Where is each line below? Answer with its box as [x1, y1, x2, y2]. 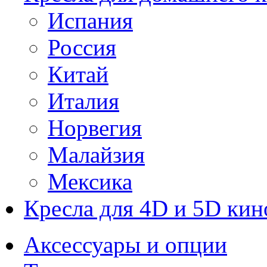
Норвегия [48, 115, 142, 141]
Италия [48, 88, 119, 114]
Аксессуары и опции [24, 232, 227, 257]
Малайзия [48, 142, 145, 167]
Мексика [48, 169, 132, 194]
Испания [48, 8, 133, 33]
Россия [48, 35, 116, 60]
